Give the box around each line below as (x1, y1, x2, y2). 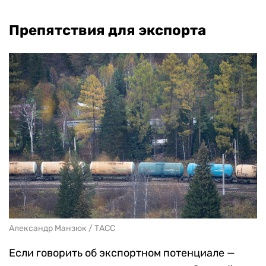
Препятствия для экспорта (9, 22, 206, 39)
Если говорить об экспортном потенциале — (9, 246, 235, 259)
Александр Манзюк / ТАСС (9, 223, 115, 233)
